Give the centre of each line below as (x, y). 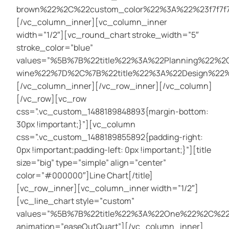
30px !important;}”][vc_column (76, 124)
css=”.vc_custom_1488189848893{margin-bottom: (112, 112)
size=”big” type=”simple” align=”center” (91, 163)
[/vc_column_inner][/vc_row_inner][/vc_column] (114, 86)
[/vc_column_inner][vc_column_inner (92, 22)
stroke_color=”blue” (55, 48)
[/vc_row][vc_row (51, 99)
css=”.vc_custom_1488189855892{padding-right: (110, 137)
